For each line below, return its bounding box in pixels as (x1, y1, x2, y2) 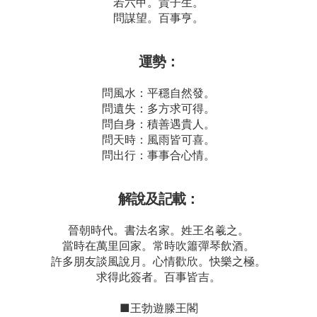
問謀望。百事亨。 (113, 11, 204, 25)
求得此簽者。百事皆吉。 (96, 270, 221, 284)
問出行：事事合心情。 (102, 148, 215, 162)
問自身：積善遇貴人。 (102, 117, 215, 131)
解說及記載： (118, 190, 199, 207)
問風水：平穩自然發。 (102, 86, 215, 100)
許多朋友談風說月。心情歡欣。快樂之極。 (51, 254, 266, 268)
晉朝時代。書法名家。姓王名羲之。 (68, 223, 249, 237)
